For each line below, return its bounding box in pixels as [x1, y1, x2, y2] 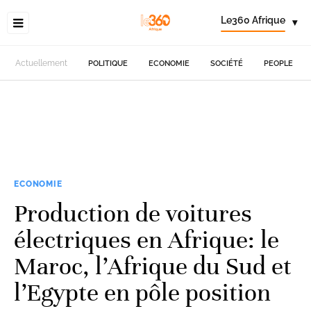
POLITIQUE [88, 58, 128, 68]
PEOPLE [264, 58, 294, 68]
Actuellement [15, 58, 68, 68]
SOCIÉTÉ [210, 58, 244, 68]
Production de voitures [14, 198, 252, 228]
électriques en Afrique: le [14, 224, 279, 255]
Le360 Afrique [221, 15, 285, 26]
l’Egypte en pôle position [14, 277, 271, 308]
